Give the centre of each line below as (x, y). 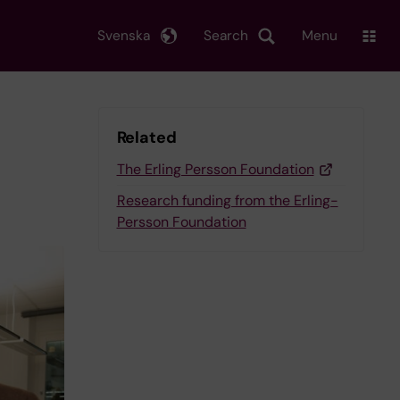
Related (146, 137)
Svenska (124, 35)
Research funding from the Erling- (227, 200)
